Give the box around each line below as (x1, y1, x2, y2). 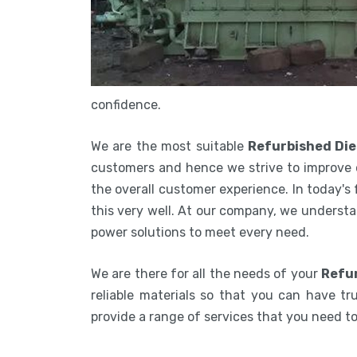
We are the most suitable (91, 138, 248, 154)
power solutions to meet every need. (91, 224, 309, 240)
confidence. (91, 96, 164, 112)
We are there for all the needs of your (91, 265, 321, 281)
